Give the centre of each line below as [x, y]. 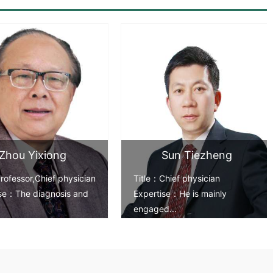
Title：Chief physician [177, 179]
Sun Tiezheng [197, 155]
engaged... [155, 209]
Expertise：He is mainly [180, 194]
